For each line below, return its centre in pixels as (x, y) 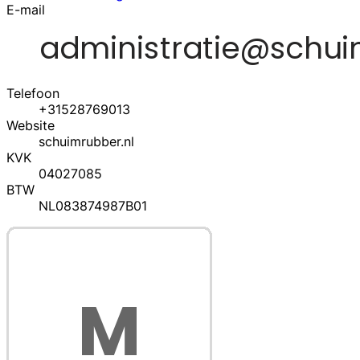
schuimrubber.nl (86, 141)
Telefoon (33, 93)
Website (31, 125)
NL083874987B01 (93, 205)
